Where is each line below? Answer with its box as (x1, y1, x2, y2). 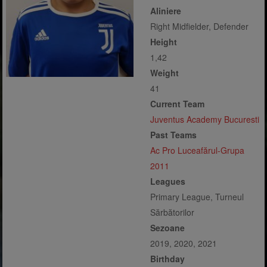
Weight (150, 67, 179, 79)
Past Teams (150, 129, 197, 141)
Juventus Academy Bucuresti (150, 113, 259, 125)
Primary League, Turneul (150, 191, 244, 203)
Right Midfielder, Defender (150, 20, 249, 32)
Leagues (150, 175, 185, 187)
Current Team (150, 98, 204, 110)
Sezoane (150, 222, 185, 234)
